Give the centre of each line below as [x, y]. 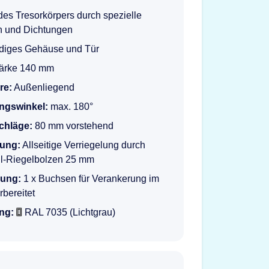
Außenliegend [43, 87]
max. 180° [71, 107]
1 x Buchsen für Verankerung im [90, 179]
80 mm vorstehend [73, 126]
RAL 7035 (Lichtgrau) [70, 212]
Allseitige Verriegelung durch [83, 145]
